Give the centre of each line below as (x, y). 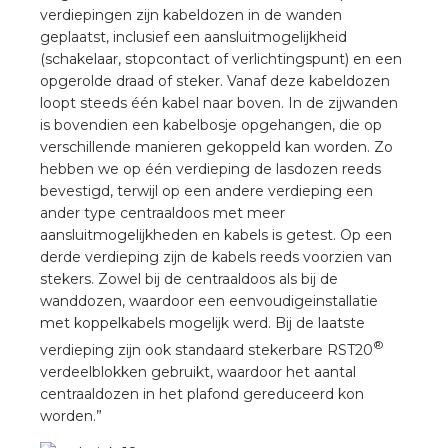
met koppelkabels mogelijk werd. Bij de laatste (202, 323)
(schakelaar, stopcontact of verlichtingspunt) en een (221, 59)
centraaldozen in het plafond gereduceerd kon (202, 393)
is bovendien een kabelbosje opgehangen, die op (211, 125)
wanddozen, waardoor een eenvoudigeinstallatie (209, 301)
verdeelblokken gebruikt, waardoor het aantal (198, 371)
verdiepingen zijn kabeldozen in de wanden (191, 15)
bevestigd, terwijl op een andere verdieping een (206, 191)
